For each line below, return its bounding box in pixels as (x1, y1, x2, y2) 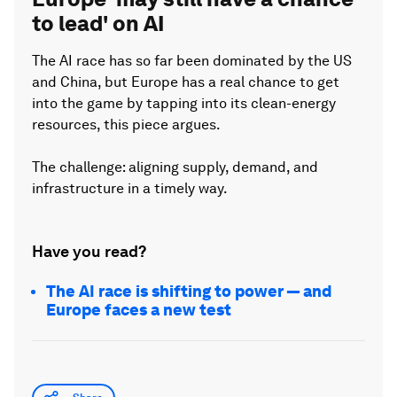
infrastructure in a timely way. (32, 180, 228, 197)
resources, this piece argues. (32, 116, 221, 133)
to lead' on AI (32, 11, 164, 36)
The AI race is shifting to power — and (46, 282, 331, 300)
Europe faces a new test (46, 300, 231, 319)
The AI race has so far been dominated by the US (32, 52, 352, 69)
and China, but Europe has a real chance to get (32, 74, 339, 90)
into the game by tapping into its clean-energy (32, 95, 336, 112)
